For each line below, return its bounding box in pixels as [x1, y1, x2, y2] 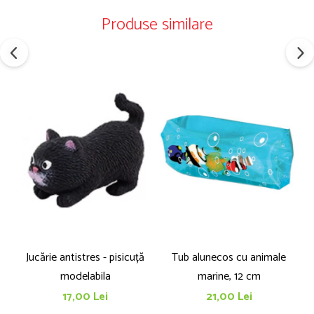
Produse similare [101, 11, 213, 39]
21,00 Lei [205, 287, 252, 307]
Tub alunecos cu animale [172, 248, 286, 268]
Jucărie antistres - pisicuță [26, 248, 144, 268]
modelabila [60, 267, 111, 287]
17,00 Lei [62, 287, 108, 307]
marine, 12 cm [197, 267, 261, 287]
